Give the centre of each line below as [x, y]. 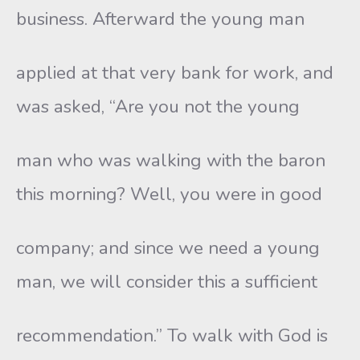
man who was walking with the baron [171, 160]
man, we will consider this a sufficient [167, 282]
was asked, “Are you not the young [158, 106]
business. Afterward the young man [160, 19]
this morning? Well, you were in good [169, 194]
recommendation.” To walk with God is [172, 335]
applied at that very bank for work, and [175, 73]
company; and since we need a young [168, 248]
